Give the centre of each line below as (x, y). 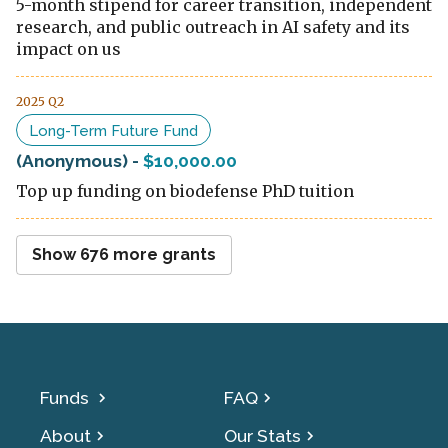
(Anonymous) (72, 161)
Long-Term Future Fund (113, 130)
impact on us (68, 49)
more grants (162, 255)
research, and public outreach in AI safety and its (213, 27)
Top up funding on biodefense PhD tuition (185, 191)
